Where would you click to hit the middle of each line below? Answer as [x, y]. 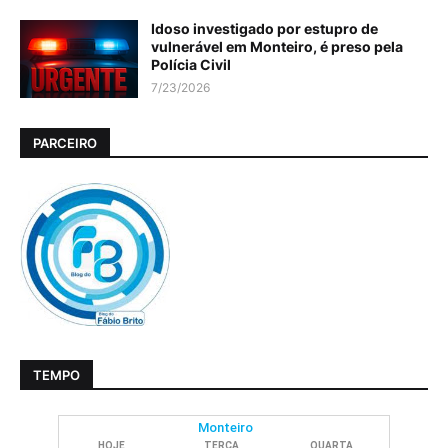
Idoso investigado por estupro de [264, 29]
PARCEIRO [65, 142]
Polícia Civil [191, 65]
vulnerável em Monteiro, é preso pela [277, 47]
